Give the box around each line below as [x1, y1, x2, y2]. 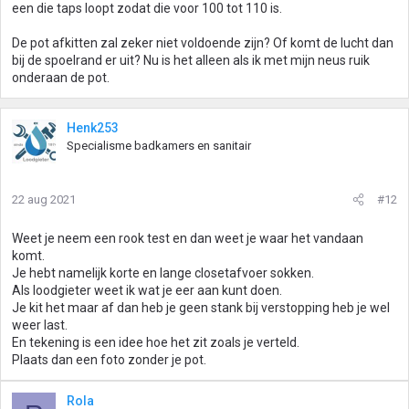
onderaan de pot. [12, 70, 110, 85]
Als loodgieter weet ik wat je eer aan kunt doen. [12, 283, 282, 298]
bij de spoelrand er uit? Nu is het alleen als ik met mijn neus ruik [12, 53, 370, 68]
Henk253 [67, 121, 119, 135]
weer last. [12, 318, 68, 332]
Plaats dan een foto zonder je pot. [12, 352, 206, 367]
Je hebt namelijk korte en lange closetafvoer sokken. [12, 266, 314, 280]
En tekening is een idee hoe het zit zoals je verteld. [12, 335, 299, 350]
